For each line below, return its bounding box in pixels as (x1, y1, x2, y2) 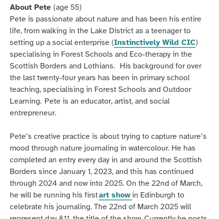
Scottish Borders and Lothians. (10, 62, 118, 70)
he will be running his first (10, 191, 99, 199)
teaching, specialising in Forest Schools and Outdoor (10, 85, 191, 94)
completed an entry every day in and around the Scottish (10, 155, 202, 164)
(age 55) (53, 3, 82, 12)
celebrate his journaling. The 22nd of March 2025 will (10, 202, 191, 211)
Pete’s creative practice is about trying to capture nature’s (10, 132, 207, 141)
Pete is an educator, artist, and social (44, 97, 170, 106)
